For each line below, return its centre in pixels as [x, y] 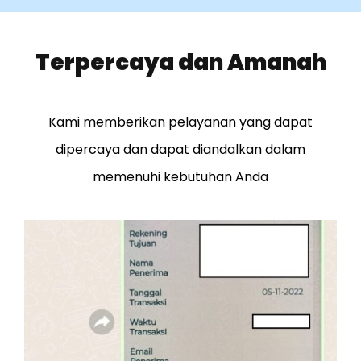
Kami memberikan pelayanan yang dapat [180, 122]
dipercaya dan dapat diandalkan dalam [180, 150]
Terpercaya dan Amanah [180, 63]
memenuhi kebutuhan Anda [180, 177]
